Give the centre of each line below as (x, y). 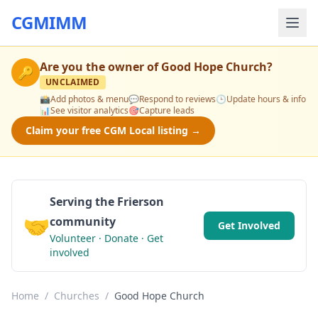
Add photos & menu (89, 99)
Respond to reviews (177, 99)
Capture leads (167, 110)
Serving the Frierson (107, 202)
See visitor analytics (89, 110)
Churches (77, 296)
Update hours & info (266, 99)
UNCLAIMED (73, 82)
